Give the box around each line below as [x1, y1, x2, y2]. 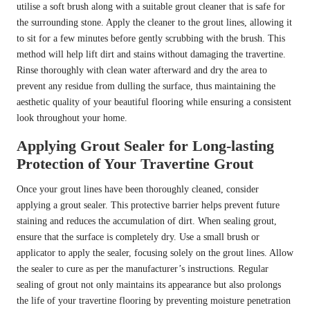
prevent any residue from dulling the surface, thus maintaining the [17, 81, 275, 92]
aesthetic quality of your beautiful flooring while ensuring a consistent [17, 97, 291, 108]
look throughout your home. [17, 113, 127, 124]
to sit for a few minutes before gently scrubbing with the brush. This [17, 33, 285, 44]
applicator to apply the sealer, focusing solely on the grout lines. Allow [17, 248, 293, 259]
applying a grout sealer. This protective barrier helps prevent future [17, 200, 280, 211]
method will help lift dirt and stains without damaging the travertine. [17, 49, 286, 60]
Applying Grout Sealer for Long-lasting [17, 137, 274, 155]
